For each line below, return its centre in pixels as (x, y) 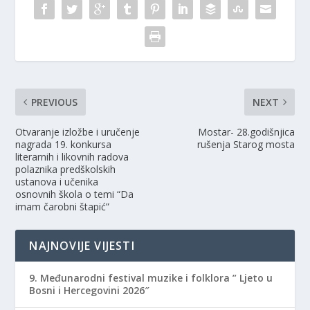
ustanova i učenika (57, 182)
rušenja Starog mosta (246, 145)
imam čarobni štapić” (63, 207)
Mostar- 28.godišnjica (246, 132)
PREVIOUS (55, 102)
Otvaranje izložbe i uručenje (78, 132)
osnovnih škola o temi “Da (75, 194)
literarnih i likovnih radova (72, 157)
